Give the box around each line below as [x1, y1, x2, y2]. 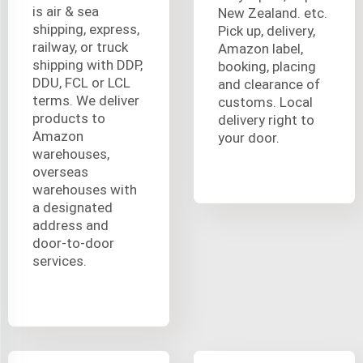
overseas [32, 163, 88, 180]
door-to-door [32, 234, 114, 251]
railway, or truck [32, 38, 128, 55]
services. [32, 252, 87, 269]
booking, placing [218, 58, 316, 75]
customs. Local [218, 93, 313, 110]
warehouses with [32, 181, 137, 198]
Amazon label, [218, 40, 303, 57]
